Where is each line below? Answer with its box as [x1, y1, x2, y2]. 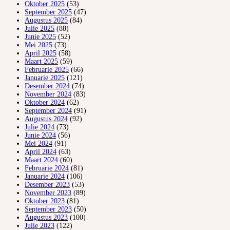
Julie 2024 [25, 123, 54, 131]
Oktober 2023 [25, 197, 65, 205]
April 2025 [25, 49, 56, 57]
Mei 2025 [25, 41, 52, 49]
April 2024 [25, 148, 56, 156]
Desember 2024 [25, 82, 70, 90]
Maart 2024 [25, 156, 58, 164]
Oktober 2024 [25, 99, 65, 107]
